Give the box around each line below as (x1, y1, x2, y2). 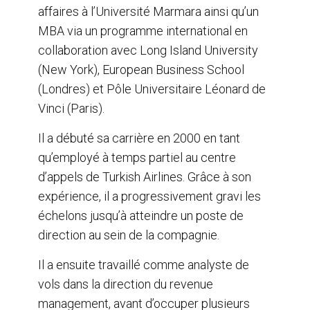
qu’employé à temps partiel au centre (38, 150, 236, 165)
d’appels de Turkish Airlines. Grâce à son (38, 170, 251, 185)
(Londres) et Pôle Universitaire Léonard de (38, 82, 266, 97)
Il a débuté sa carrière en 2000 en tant (38, 131, 240, 146)
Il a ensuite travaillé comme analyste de (38, 257, 249, 273)
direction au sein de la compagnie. (38, 228, 219, 243)
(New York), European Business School (38, 62, 244, 77)
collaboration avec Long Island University (38, 43, 258, 58)
